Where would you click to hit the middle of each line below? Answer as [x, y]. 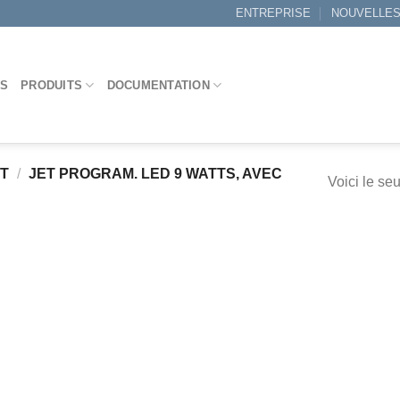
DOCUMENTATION [158, 85]
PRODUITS [52, 85]
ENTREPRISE [274, 13]
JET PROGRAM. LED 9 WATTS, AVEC [153, 174]
